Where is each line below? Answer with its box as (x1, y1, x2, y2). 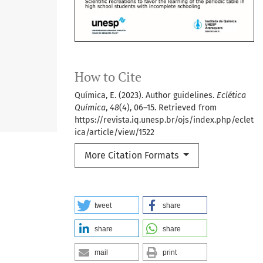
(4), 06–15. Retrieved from (119, 102, 217, 113)
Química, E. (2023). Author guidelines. (75, 90, 217, 100)
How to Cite (75, 68, 141, 85)
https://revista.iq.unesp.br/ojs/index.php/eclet (75, 114, 254, 125)
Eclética (217, 90, 246, 100)
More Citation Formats (85, 149, 181, 161)
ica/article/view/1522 (75, 127, 154, 137)
